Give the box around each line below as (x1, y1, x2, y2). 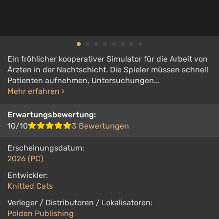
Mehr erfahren (7, 87, 62, 96)
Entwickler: (7, 171, 48, 180)
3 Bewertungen (72, 121, 129, 131)
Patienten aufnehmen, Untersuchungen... (7, 76, 160, 85)
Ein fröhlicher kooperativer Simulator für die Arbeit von (7, 54, 208, 64)
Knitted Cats (7, 181, 53, 191)
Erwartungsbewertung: (7, 110, 96, 119)
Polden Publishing (7, 209, 74, 218)
